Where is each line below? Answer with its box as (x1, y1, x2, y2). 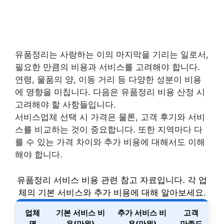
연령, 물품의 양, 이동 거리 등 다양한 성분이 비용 (15, 74, 201, 84)
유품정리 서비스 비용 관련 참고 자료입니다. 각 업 (17, 174, 207, 185)
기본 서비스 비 (55, 207, 105, 217)
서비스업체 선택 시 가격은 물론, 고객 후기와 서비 (15, 112, 205, 122)
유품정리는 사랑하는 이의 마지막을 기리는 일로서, (15, 49, 208, 59)
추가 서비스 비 (117, 207, 166, 217)
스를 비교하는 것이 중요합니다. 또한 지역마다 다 (15, 124, 202, 134)
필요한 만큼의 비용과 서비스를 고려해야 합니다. (15, 62, 200, 72)
